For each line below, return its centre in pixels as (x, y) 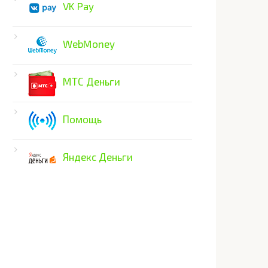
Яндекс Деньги (98, 157)
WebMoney (89, 44)
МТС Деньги (91, 82)
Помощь (82, 119)
